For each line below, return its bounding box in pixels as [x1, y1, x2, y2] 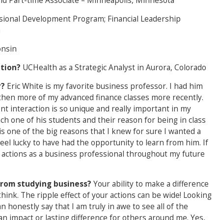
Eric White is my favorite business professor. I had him [7, 81, 203, 91]
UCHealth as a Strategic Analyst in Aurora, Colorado [23, 62, 206, 73]
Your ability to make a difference [93, 178, 209, 189]
